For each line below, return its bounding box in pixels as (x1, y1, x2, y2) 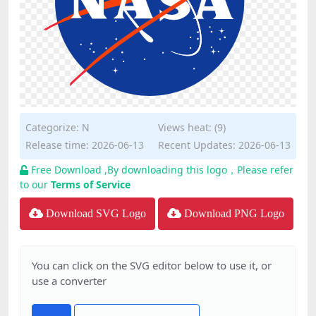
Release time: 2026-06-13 (25, 138, 144, 152)
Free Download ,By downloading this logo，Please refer (31, 163, 293, 176)
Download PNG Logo (184, 207, 284, 219)
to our (20, 178, 51, 191)
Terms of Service (51, 178, 130, 191)
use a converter (32, 274, 107, 288)
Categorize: (25, 121, 82, 134)
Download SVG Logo (46, 207, 146, 219)
